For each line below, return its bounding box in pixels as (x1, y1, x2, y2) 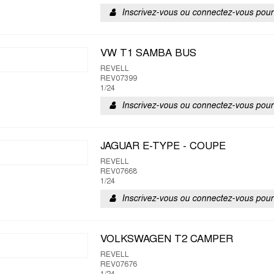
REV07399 (100, 75, 137, 83)
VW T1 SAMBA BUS (100, 49, 196, 59)
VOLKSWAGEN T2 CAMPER (100, 235, 233, 245)
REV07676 (100, 261, 137, 268)
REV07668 (100, 168, 137, 176)
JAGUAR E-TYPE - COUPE (100, 142, 226, 152)
